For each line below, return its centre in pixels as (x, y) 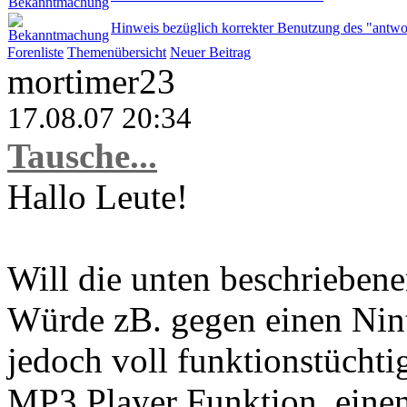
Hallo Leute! (98, 197)
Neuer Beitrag (210, 53)
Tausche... (82, 156)
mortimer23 (91, 82)
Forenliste (35, 53)
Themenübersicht (117, 53)
